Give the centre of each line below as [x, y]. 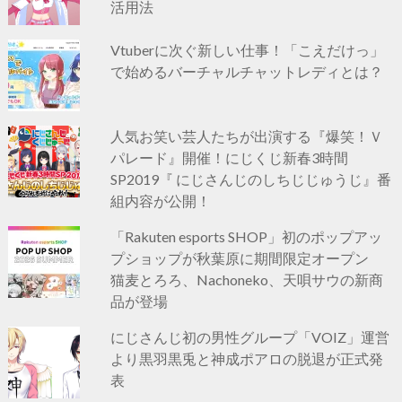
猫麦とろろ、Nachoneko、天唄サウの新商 [247, 279]
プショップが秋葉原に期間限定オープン [247, 258]
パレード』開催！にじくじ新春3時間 [230, 157]
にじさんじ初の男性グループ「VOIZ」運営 [250, 336]
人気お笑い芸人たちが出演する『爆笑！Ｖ [247, 135]
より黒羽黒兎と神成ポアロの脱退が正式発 [247, 358]
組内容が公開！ [161, 200]
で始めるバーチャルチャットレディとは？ [247, 71]
